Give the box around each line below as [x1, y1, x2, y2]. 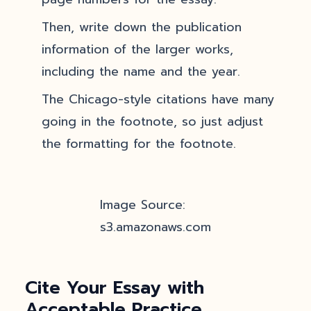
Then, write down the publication [42, 18, 242, 36]
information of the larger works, [42, 40, 233, 58]
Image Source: [100, 196, 185, 214]
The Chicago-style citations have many [42, 90, 274, 108]
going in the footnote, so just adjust [42, 112, 263, 131]
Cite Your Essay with [25, 274, 204, 301]
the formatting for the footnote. [42, 135, 236, 153]
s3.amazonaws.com [100, 218, 211, 236]
